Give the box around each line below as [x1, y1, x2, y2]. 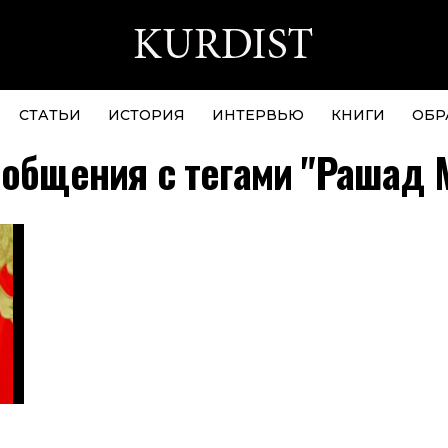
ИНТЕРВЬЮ [211, 106, 304, 124]
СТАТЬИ [18, 106, 81, 124]
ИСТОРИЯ [107, 106, 185, 124]
